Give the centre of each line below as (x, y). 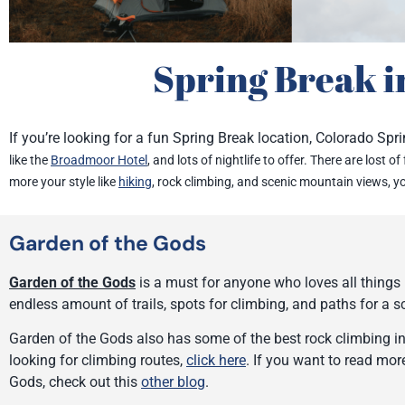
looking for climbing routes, (98, 361)
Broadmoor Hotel (99, 160)
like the (30, 160)
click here (216, 361)
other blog (173, 382)
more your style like (64, 182)
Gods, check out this (75, 382)
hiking (135, 182)
